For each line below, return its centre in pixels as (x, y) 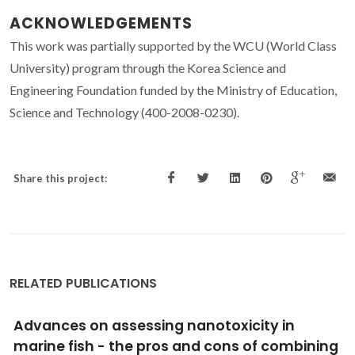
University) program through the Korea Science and (148, 68)
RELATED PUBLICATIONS (83, 284)
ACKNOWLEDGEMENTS (101, 24)
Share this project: (60, 179)
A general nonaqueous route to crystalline (166, 326)
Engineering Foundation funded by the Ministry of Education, (173, 90)
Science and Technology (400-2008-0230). (124, 113)
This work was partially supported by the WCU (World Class (173, 46)
